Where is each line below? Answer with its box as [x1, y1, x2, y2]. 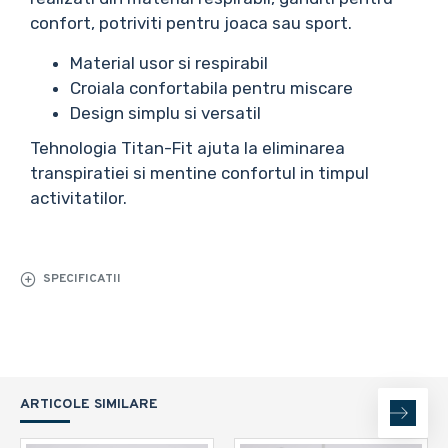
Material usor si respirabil [70, 53, 268, 73]
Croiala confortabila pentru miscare [70, 78, 353, 98]
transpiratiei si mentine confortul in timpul [30, 163, 369, 183]
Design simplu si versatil [70, 103, 261, 123]
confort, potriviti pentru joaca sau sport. [30, 13, 352, 33]
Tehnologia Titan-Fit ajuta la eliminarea [30, 138, 345, 158]
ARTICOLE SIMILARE [20, 396, 158, 414]
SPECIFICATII [43, 270, 121, 287]
